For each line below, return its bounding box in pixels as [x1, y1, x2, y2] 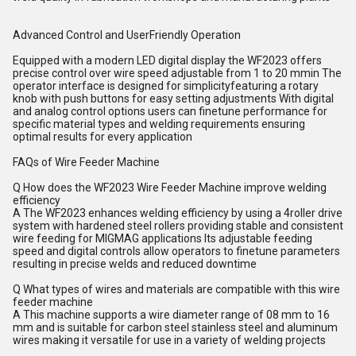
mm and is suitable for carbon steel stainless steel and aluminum [13, 321, 338, 334]
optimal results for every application [13, 130, 192, 143]
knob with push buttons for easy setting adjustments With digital [13, 92, 334, 105]
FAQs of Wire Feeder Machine [13, 156, 160, 168]
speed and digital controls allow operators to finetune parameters [13, 245, 340, 257]
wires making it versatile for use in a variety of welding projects [13, 334, 326, 346]
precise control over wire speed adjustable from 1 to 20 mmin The [13, 67, 342, 79]
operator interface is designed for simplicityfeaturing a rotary [13, 79, 319, 92]
